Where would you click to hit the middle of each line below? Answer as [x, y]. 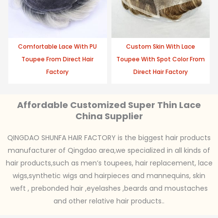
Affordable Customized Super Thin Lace [109, 105]
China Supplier [109, 116]
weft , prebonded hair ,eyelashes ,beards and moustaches [109, 188]
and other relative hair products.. [109, 201]
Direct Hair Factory [160, 72]
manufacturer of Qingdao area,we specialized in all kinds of [109, 150]
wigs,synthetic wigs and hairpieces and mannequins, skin [109, 175]
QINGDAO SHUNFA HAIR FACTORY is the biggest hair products [109, 137]
